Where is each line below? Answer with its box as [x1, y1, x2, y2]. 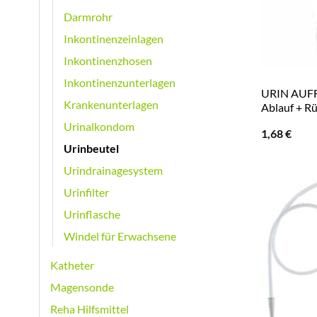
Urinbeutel [64, 142, 119, 156]
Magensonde [50, 280, 114, 294]
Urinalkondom [64, 120, 134, 134]
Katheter [50, 258, 94, 272]
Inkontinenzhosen [64, 54, 152, 68]
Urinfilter [64, 185, 109, 200]
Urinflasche [64, 207, 120, 221]
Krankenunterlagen [64, 98, 158, 112]
